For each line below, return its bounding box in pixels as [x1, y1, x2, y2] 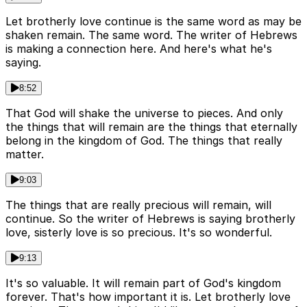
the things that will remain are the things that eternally [5, 120, 297, 134]
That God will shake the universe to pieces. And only [5, 106, 283, 121]
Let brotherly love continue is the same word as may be [5, 14, 302, 29]
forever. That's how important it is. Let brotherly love [5, 290, 291, 304]
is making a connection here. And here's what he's [5, 42, 272, 56]
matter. [5, 147, 44, 162]
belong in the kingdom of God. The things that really [5, 134, 282, 148]
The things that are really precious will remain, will [5, 198, 271, 212]
